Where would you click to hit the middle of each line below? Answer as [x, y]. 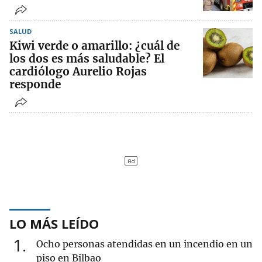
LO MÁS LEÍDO [54, 224]
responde [35, 85]
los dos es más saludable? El [87, 59]
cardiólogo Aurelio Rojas [78, 72]
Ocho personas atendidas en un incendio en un [144, 244]
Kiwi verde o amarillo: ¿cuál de [94, 46]
